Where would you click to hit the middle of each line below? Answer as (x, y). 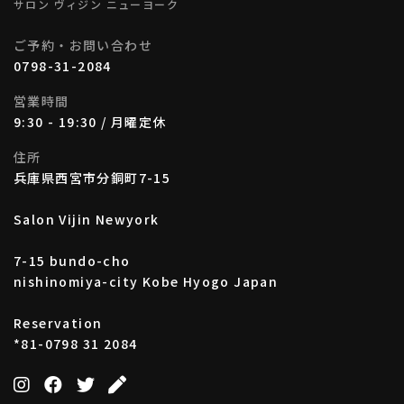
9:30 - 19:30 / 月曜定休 (90, 122)
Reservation (58, 323)
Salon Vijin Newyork (87, 220)
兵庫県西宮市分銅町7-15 (92, 178)
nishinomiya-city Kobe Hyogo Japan (146, 282)
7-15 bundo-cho (72, 261)
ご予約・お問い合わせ (83, 46)
